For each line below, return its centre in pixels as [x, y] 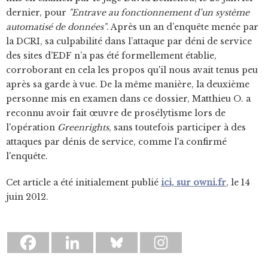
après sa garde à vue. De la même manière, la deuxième [128, 84]
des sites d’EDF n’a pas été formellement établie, [111, 56]
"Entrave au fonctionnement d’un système [159, 13]
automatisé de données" [56, 27]
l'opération [32, 127]
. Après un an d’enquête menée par [182, 27]
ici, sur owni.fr [194, 182]
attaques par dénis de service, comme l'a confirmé [116, 142]
